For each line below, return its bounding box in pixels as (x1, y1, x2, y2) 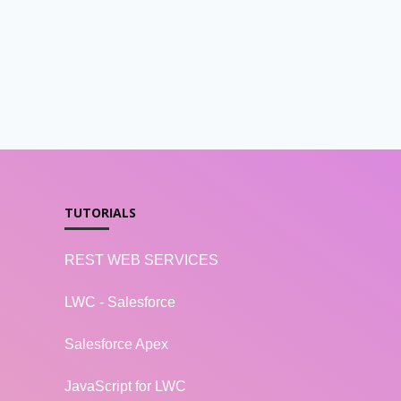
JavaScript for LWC (64, 379, 187, 395)
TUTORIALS (64, 204, 137, 222)
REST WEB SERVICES (64, 252, 219, 269)
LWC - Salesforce (64, 294, 176, 311)
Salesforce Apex (64, 337, 169, 353)
